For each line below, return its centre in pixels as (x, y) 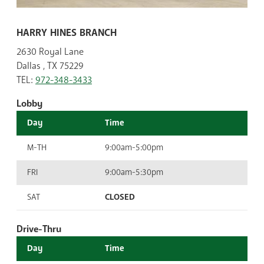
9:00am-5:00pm (134, 148)
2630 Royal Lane (50, 52)
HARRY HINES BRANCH (67, 33)
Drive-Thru (39, 230)
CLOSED (120, 197)
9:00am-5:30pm (134, 173)
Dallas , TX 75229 (50, 66)
